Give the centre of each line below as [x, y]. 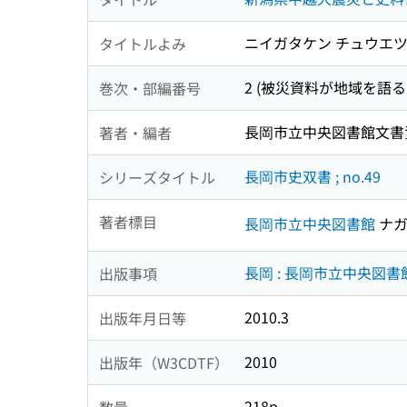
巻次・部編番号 [150, 88]
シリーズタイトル [157, 177]
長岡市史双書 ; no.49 [313, 177]
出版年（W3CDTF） [164, 362]
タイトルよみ [143, 43]
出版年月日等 [143, 318]
